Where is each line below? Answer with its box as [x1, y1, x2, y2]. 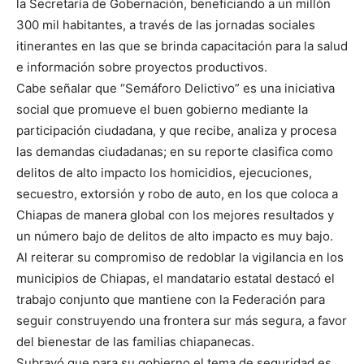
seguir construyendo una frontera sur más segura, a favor [16, 313, 347, 329]
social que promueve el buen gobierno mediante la [16, 102, 308, 118]
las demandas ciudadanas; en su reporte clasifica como [16, 144, 333, 160]
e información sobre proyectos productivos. [16, 59, 267, 76]
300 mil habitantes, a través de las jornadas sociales [16, 17, 315, 33]
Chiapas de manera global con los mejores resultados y [16, 207, 334, 223]
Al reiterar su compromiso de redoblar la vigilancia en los [16, 249, 344, 266]
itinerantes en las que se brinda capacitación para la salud [16, 38, 348, 54]
